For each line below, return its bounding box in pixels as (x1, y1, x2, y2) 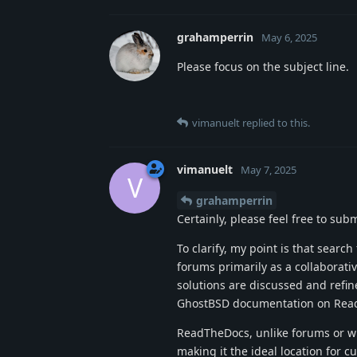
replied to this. (240, 115, 310, 130)
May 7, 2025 (241, 162, 296, 177)
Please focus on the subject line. (177, 58, 349, 74)
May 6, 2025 (261, 29, 317, 45)
